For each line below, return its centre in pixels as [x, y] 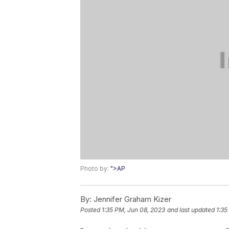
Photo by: [95, 168]
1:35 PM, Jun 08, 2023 [133, 210]
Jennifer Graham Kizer [131, 199]
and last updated [191, 210]
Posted [91, 210]
